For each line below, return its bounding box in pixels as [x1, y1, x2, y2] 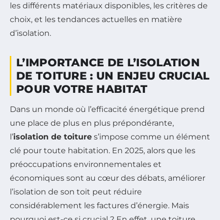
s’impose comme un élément [92, 132, 210, 141]
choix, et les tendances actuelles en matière [10, 14, 182, 24]
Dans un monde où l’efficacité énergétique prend [10, 104, 205, 114]
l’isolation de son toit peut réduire [10, 187, 142, 196]
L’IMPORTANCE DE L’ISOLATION [16, 55, 200, 69]
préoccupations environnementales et [10, 159, 162, 169]
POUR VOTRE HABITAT [16, 82, 148, 96]
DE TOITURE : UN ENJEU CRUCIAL [16, 69, 210, 82]
